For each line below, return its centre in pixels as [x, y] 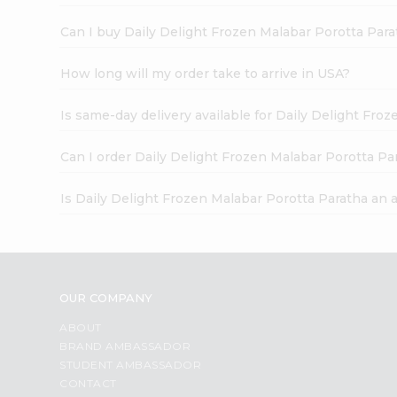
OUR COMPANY [106, 297]
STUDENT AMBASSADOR [131, 364]
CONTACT [88, 383]
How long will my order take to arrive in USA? [206, 73]
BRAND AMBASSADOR [125, 346]
